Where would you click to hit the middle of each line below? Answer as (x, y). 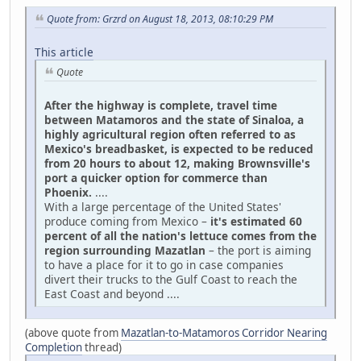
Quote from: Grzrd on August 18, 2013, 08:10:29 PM (160, 19)
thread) (102, 347)
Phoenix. (68, 192)
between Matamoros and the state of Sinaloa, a (174, 119)
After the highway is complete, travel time (161, 105)
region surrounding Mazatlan (125, 250)
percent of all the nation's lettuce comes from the (180, 235)
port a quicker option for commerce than (156, 177)
